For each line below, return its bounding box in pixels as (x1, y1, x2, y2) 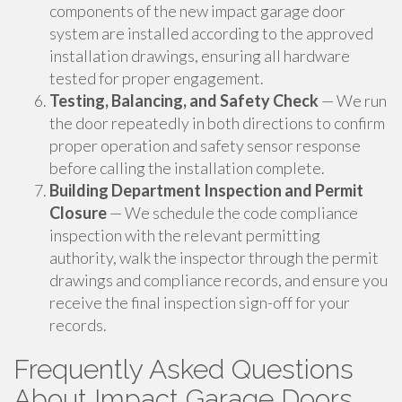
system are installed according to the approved (49, 23, 373, 43)
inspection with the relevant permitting (49, 225, 320, 245)
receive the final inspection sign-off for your (49, 293, 350, 312)
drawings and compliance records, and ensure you (49, 270, 388, 290)
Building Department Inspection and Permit (49, 180, 363, 200)
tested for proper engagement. (49, 68, 264, 88)
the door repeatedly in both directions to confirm (49, 113, 385, 133)
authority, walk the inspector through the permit (49, 248, 379, 267)
